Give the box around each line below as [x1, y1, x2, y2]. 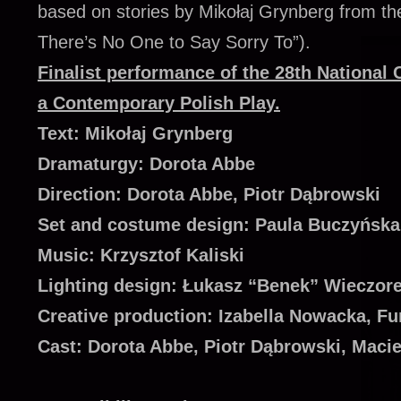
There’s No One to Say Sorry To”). [38, 31, 316, 52]
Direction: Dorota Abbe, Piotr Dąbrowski [38, 183, 380, 204]
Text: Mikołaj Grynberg [38, 123, 233, 143]
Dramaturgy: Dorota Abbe [38, 153, 255, 174]
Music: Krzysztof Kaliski [38, 244, 244, 265]
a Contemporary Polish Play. [38, 92, 280, 113]
